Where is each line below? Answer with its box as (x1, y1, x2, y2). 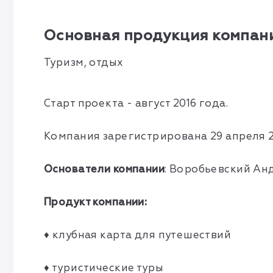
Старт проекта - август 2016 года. (44, 97, 229, 110)
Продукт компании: (44, 196, 147, 208)
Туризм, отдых (44, 56, 124, 69)
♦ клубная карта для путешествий (44, 229, 232, 241)
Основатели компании (44, 163, 165, 175)
